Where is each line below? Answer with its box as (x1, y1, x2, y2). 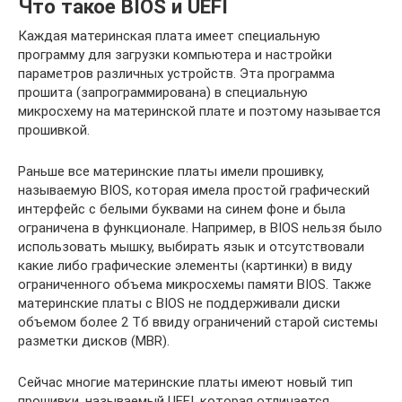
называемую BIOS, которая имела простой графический (18, 181, 370, 198)
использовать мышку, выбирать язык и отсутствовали (18, 238, 364, 255)
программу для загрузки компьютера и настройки (18, 46, 332, 63)
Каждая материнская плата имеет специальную (18, 27, 320, 44)
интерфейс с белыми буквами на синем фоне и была (18, 200, 345, 217)
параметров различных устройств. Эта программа (18, 65, 335, 82)
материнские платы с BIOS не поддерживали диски (18, 294, 340, 311)
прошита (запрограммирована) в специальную (18, 83, 308, 100)
